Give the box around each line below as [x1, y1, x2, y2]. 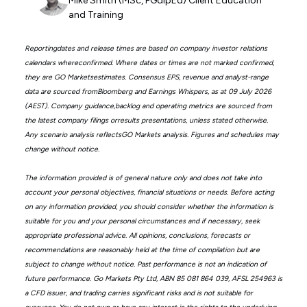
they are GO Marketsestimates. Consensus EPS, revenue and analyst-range [24, 72, 269, 82]
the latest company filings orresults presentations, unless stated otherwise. [24, 115, 268, 125]
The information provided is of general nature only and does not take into [24, 173, 262, 182]
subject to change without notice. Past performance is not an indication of [24, 259, 267, 269]
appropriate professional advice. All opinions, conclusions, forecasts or [24, 230, 250, 240]
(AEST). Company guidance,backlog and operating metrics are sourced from [24, 101, 272, 110]
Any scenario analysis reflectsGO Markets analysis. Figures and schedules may [24, 130, 279, 139]
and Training [68, 8, 123, 21]
